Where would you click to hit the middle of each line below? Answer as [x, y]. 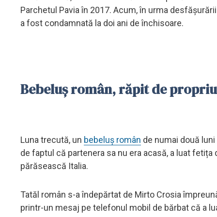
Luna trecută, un [52, 139]
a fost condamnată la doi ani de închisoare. [103, 23]
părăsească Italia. [54, 166]
